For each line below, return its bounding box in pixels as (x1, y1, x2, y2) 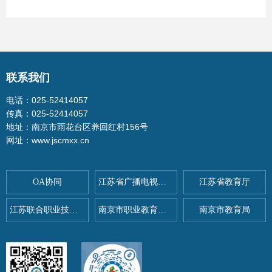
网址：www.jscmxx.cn (6, 135, 89, 145)
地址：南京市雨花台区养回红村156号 (6, 122, 148, 132)
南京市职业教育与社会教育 (158, 205, 166, 214)
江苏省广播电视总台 (158, 177, 166, 186)
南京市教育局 (199, 205, 250, 214)
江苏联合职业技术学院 (69, 205, 78, 214)
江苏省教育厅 (199, 177, 250, 186)
